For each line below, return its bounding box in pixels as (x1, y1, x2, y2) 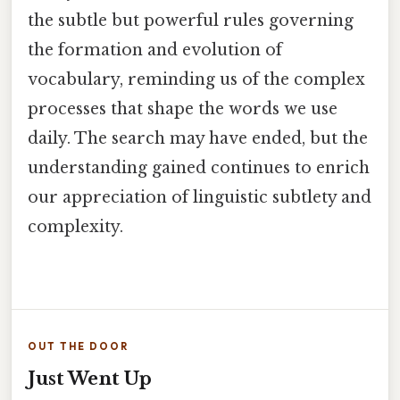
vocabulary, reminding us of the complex (28, 70, 365, 90)
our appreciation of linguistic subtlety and (28, 187, 371, 208)
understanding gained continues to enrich (28, 158, 370, 179)
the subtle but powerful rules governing (28, 11, 354, 31)
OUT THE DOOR (28, 339, 129, 353)
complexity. (28, 217, 123, 237)
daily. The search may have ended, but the (28, 129, 368, 149)
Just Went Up (28, 367, 152, 389)
